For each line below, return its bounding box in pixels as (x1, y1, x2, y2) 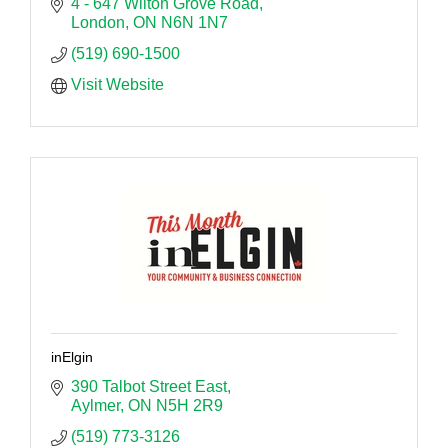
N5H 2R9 (156, 396, 223, 414)
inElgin (51, 348, 93, 365)
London (71, 13, 125, 31)
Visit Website (71, 75, 164, 93)
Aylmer (71, 396, 120, 414)
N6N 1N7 (161, 13, 228, 31)
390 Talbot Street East (71, 377, 227, 395)
